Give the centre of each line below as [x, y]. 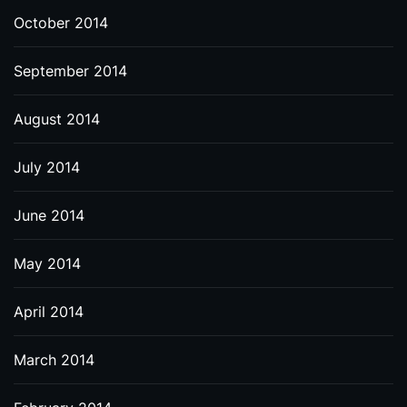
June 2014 [49, 215]
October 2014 [61, 23]
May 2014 [47, 263]
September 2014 [70, 71]
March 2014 [54, 360]
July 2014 [47, 167]
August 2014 [57, 119]
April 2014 [49, 312]
